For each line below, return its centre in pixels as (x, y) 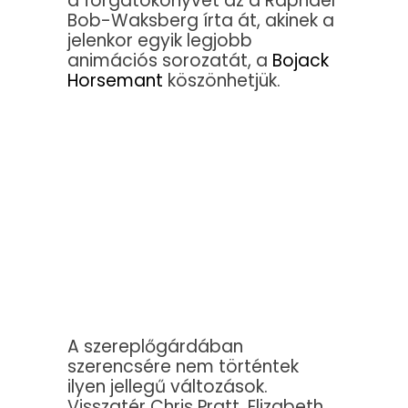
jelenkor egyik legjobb (160, 41)
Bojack (301, 61)
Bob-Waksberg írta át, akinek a (201, 21)
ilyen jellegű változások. (168, 387)
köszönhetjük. (222, 81)
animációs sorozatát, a (170, 61)
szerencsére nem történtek (183, 367)
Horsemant (115, 81)
